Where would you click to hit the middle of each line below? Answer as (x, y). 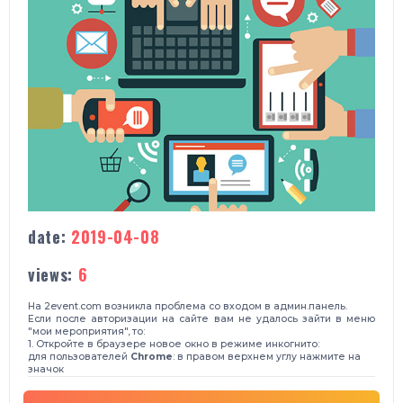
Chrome (152, 357)
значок (46, 370)
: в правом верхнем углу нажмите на (267, 357)
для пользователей (79, 357)
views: (53, 275)
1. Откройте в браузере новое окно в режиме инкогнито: (174, 345)
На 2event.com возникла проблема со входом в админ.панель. (188, 307)
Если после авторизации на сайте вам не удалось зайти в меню (201, 319)
